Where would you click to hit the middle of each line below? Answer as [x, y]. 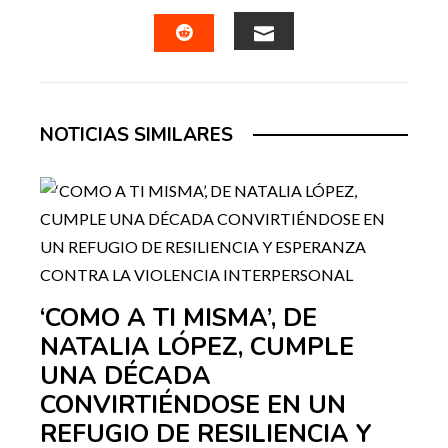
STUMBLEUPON [260, 70]
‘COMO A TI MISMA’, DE [178, 318]
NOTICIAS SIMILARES [136, 135]
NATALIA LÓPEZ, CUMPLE [197, 347]
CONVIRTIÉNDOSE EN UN [193, 405]
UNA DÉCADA [125, 376]
